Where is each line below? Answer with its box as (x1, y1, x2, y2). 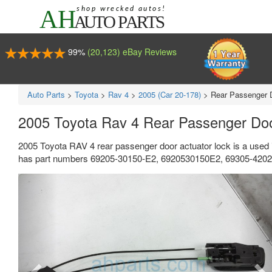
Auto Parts (27, 89, 65, 100)
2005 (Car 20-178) (138, 89, 201, 100)
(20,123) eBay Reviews (87, 46, 177, 58)
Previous (37, 172, 84, 190)
